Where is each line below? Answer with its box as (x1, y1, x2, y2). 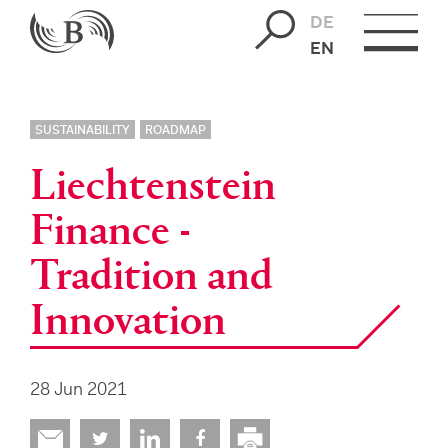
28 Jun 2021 (30, 382, 127, 400)
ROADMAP (145, 125, 206, 137)
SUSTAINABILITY (35, 125, 130, 137)
